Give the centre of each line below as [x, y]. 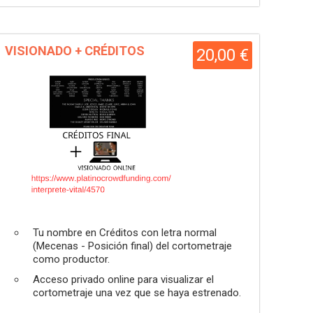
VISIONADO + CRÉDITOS [75, 51]
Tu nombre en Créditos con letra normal [125, 233]
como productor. [71, 259]
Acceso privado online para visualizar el [123, 279]
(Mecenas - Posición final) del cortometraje [132, 246]
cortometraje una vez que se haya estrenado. [137, 293]
